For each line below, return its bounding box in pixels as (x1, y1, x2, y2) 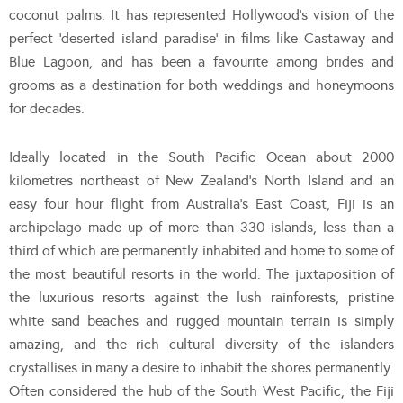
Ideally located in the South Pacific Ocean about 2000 (9, 148, 394, 166)
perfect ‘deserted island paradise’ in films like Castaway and (9, 29, 394, 47)
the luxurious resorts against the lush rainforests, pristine (9, 288, 394, 306)
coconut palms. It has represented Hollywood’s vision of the (9, 5, 394, 23)
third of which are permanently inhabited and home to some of (9, 241, 394, 259)
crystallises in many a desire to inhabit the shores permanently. (9, 358, 394, 376)
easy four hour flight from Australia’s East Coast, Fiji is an (9, 194, 394, 212)
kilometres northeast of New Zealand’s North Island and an (9, 171, 394, 189)
